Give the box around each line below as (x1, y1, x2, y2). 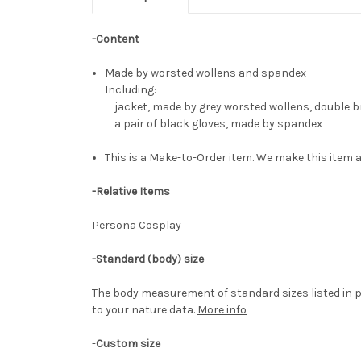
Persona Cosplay (92, 218, 181, 233)
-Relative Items (92, 185, 170, 199)
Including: (105, 83, 160, 98)
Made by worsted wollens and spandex (105, 66, 307, 81)
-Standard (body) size (92, 252, 204, 267)
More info (197, 303, 247, 317)
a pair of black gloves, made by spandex (105, 117, 323, 131)
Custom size (96, 337, 160, 351)
